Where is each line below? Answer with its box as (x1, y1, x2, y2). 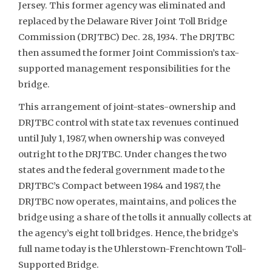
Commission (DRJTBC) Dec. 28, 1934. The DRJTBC (18, 32, 234, 43)
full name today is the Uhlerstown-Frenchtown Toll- (18, 243, 246, 255)
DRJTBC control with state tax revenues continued (18, 117, 239, 129)
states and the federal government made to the (18, 165, 225, 176)
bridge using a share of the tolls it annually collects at (18, 212, 252, 223)
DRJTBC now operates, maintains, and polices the (18, 196, 236, 208)
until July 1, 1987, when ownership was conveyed (18, 133, 225, 144)
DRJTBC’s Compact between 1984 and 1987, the (18, 180, 220, 192)
